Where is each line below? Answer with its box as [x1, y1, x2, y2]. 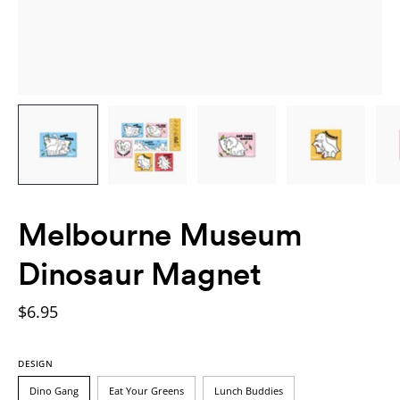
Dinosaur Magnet [18, 254, 262, 292]
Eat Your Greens [109, 383, 184, 397]
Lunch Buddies [214, 383, 283, 397]
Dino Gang [29, 383, 79, 397]
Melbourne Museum [18, 214, 303, 253]
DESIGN [18, 356, 54, 370]
